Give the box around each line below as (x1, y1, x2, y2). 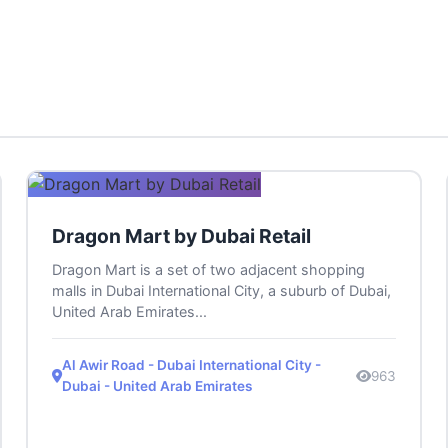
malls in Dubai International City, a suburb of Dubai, (52, 282, 392, 300)
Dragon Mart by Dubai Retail (52, 224, 312, 249)
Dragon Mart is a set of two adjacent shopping (52, 261, 366, 279)
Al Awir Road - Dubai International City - (62, 357, 322, 374)
